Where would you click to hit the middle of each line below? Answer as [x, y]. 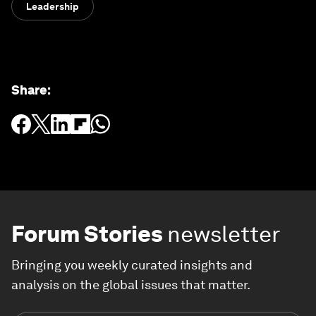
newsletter [224, 234]
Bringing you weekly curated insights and [132, 265]
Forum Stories [87, 234]
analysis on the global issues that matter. [131, 285]
